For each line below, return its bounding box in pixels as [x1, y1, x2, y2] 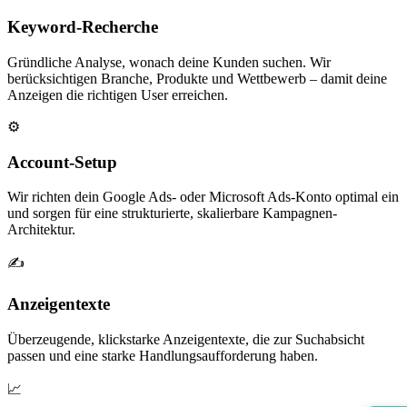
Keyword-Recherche [7, 17, 158, 37]
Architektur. [7, 222, 75, 238]
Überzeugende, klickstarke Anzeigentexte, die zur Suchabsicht [7, 331, 364, 347]
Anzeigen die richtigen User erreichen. [7, 86, 228, 103]
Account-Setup [7, 152, 117, 172]
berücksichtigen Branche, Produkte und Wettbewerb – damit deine [7, 70, 387, 86]
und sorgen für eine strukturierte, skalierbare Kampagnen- [7, 205, 337, 222]
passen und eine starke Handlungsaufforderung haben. [7, 347, 318, 363]
